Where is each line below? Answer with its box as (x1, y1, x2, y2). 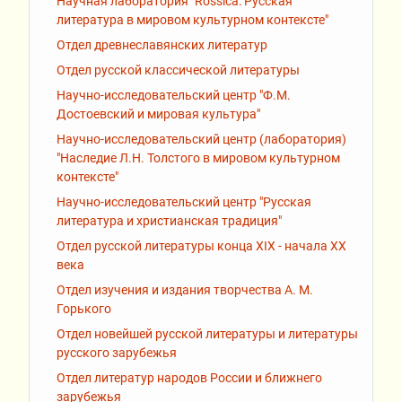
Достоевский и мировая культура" (57, 107, 260, 122)
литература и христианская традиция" (57, 214, 282, 229)
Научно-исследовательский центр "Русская (57, 195, 311, 210)
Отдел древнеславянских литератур (57, 38, 267, 53)
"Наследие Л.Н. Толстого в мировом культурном (57, 151, 340, 166)
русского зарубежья (57, 345, 177, 361)
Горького (57, 301, 111, 317)
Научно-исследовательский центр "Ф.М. (57, 88, 291, 103)
